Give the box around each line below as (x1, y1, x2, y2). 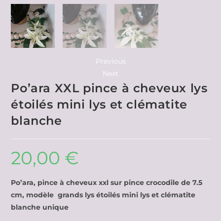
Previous (95, 56, 126, 66)
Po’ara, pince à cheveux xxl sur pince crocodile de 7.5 (11, 178, 203, 187)
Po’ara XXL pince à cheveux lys (11, 80, 208, 95)
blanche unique (11, 202, 69, 212)
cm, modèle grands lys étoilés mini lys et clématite (11, 190, 196, 199)
